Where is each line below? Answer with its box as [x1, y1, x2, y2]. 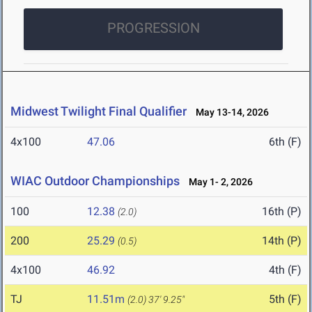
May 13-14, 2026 [189, 107, 269, 118]
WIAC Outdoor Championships [10, 173, 180, 189]
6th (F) [269, 135, 302, 149]
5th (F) [269, 292, 302, 306]
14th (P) [262, 234, 302, 248]
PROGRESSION [107, 19, 200, 37]
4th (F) [269, 263, 302, 277]
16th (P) [262, 205, 302, 219]
